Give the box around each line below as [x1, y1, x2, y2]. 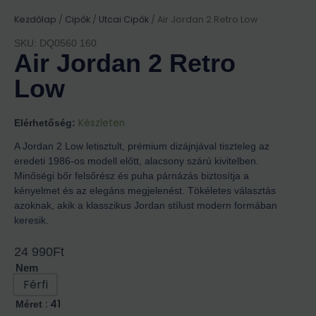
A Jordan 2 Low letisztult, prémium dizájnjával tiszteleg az [14, 140, 269, 152]
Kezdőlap [14, 13, 56, 25]
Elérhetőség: [14, 118, 75, 129]
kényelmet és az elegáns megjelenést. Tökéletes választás [14, 185, 276, 197]
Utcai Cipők [99, 13, 149, 25]
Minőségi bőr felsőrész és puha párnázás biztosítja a [14, 170, 249, 182]
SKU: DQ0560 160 [14, 37, 97, 49]
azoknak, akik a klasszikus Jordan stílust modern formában [14, 200, 277, 212]
